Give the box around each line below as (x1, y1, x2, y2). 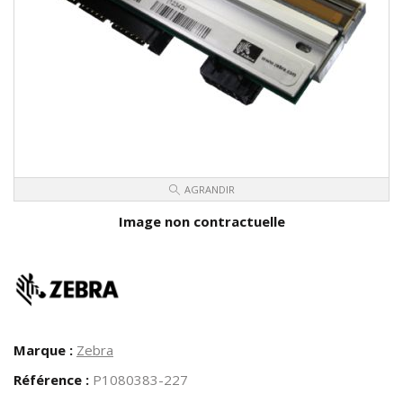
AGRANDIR (184, 183, 235, 197)
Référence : (13, 371, 89, 390)
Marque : (13, 341, 73, 360)
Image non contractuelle (118, 212, 285, 231)
